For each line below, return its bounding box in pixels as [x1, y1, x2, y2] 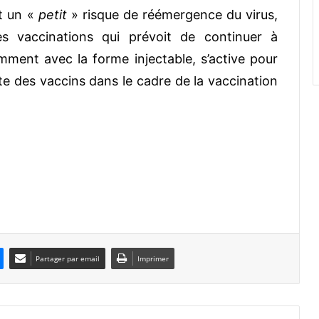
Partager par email [36, 253, 100, 263]
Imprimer [137, 253, 169, 263]
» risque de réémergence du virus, [66, 6, 278, 22]
